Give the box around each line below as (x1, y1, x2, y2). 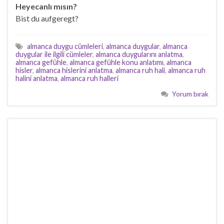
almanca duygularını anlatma (95, 50, 182, 58)
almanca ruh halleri (60, 74, 118, 82)
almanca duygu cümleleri (27, 42, 103, 50)
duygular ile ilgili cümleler (15, 50, 92, 58)
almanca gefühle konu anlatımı (69, 58, 163, 66)
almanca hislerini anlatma (35, 66, 112, 74)
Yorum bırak (172, 89, 208, 98)
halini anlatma (15, 74, 57, 82)
